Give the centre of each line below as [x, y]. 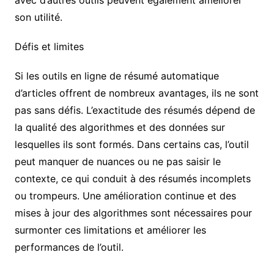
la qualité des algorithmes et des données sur [120, 128]
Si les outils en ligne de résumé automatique [117, 76]
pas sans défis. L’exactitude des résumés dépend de [135, 110]
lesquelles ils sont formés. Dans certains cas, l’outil [131, 145]
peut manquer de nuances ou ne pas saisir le [117, 162]
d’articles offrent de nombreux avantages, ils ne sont [136, 93]
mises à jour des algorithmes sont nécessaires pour [133, 213]
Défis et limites [49, 47]
